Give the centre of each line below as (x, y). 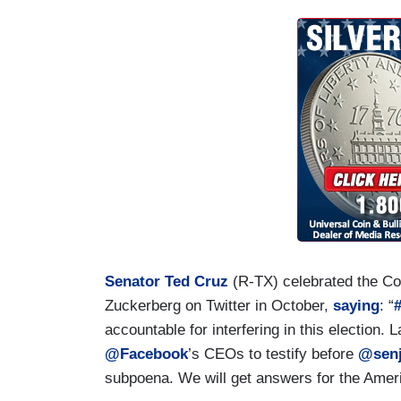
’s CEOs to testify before (273, 354)
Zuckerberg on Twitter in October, (219, 305)
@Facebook (146, 354)
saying (356, 305)
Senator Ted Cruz (166, 281)
